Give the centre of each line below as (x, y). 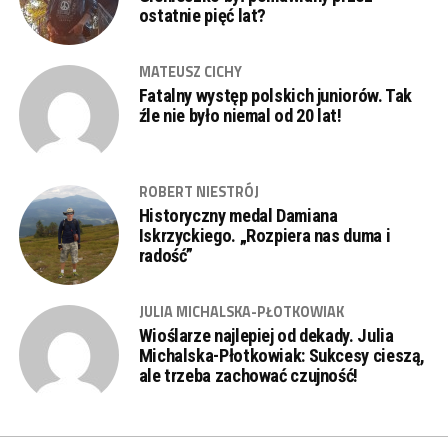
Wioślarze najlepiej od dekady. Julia (266, 335)
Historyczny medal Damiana (238, 215)
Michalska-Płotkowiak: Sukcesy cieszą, (282, 355)
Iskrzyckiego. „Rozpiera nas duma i (264, 235)
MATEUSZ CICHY (190, 72)
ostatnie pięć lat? (202, 15)
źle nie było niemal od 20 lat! (240, 115)
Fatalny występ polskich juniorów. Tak (275, 95)
